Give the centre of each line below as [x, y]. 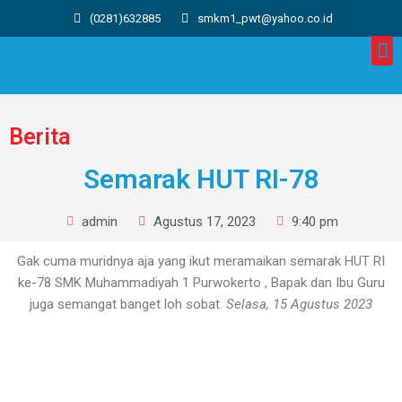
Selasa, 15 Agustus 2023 [299, 304]
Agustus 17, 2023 [205, 222]
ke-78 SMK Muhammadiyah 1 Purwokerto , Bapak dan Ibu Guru [201, 283]
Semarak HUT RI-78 [201, 179]
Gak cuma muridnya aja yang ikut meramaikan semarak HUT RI [201, 261]
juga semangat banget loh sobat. [128, 304]
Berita [39, 137]
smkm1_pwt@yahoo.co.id [265, 18]
